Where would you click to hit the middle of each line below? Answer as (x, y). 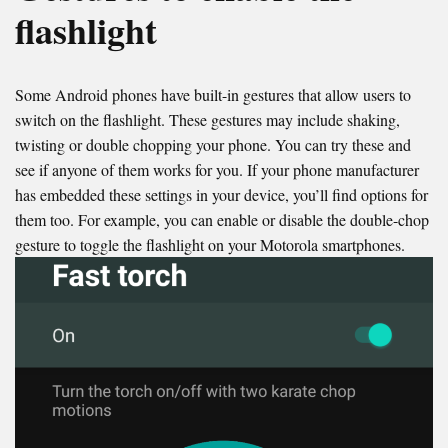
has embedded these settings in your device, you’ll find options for (221, 194)
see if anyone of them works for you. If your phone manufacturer (217, 169)
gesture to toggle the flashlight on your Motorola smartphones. (210, 244)
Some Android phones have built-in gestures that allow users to (213, 94)
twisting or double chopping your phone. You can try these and (213, 144)
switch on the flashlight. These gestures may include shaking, (207, 119)
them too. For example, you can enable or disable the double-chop (222, 219)
